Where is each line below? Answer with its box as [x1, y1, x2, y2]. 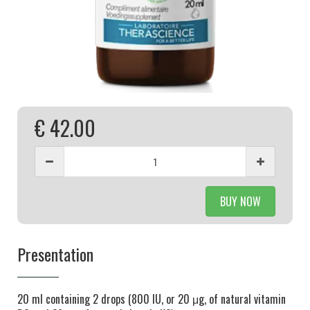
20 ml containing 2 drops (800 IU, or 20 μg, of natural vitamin [17, 291, 286, 307]
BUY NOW [220, 193, 261, 210]
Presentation [17, 241, 93, 266]
